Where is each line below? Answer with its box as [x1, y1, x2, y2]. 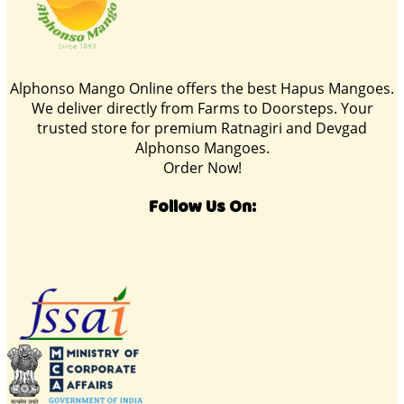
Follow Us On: [148, 194, 256, 221]
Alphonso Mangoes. [134, 137, 270, 158]
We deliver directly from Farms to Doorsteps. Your [31, 97, 373, 118]
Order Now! [162, 157, 242, 178]
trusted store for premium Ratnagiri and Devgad [37, 117, 367, 138]
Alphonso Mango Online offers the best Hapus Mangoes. [10, 78, 394, 98]
